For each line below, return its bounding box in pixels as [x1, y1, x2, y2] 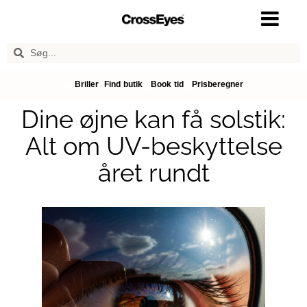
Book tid [151, 79, 184, 89]
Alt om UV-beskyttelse [25, 132, 282, 160]
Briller [74, 79, 99, 89]
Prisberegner [192, 79, 244, 89]
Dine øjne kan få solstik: [21, 105, 286, 134]
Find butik [103, 79, 143, 89]
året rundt [97, 158, 210, 187]
